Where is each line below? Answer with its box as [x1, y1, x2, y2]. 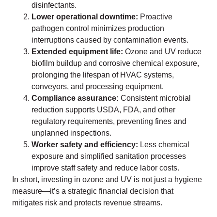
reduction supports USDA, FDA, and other [31, 105, 175, 114]
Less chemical [138, 140, 189, 149]
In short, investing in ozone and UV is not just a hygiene [12, 175, 202, 184]
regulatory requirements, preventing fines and [31, 117, 186, 125]
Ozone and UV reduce [123, 47, 201, 56]
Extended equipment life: [31, 47, 123, 56]
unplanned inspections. [31, 128, 111, 137]
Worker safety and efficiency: [31, 140, 138, 149]
